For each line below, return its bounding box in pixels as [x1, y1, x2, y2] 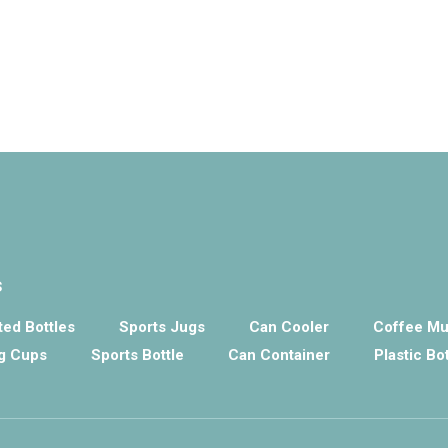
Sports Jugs [119, 318, 205, 336]
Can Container [228, 346, 330, 364]
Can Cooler [249, 318, 329, 336]
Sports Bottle [91, 346, 184, 364]
